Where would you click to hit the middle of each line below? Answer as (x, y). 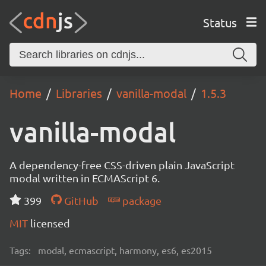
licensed (50, 223)
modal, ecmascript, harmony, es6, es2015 (125, 250)
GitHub (80, 200)
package (140, 200)
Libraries (79, 93)
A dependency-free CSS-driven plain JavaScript (122, 165)
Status (220, 22)
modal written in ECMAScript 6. (85, 178)
